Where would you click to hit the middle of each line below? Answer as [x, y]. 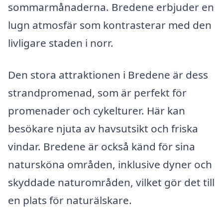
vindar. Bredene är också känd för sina [102, 146]
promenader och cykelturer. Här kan [97, 110]
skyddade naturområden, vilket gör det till [111, 182]
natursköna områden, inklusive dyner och [110, 164]
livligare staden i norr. [61, 43]
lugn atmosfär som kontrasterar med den [110, 25]
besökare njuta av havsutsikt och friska [103, 128]
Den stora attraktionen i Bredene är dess [108, 74]
